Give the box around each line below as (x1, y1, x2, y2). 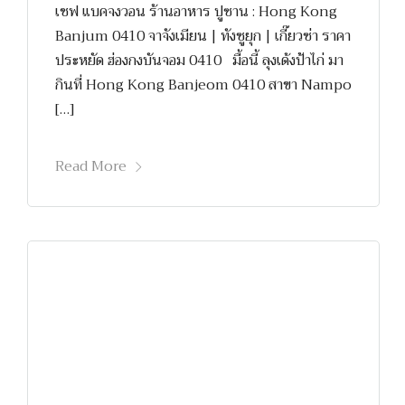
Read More (55, 153, 127, 179)
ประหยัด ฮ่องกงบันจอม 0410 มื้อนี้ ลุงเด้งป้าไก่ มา (55, 47, 344, 73)
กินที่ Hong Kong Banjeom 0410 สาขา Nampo (55, 71, 352, 98)
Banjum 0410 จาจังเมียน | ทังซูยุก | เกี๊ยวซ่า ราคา (55, 23, 351, 49)
